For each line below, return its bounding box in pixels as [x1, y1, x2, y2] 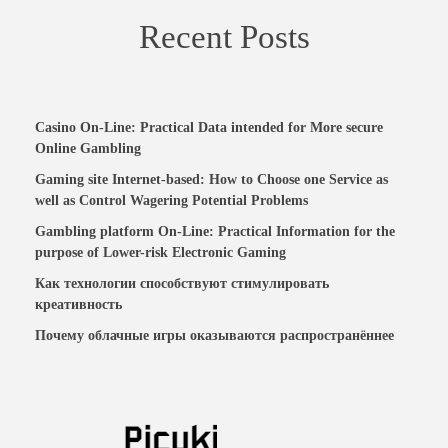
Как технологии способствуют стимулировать [35, 275, 329, 291]
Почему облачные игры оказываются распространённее [35, 327, 394, 343]
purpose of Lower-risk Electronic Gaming [35, 244, 286, 260]
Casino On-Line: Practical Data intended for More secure [35, 120, 383, 136]
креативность [35, 296, 122, 312]
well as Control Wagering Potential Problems [35, 193, 308, 209]
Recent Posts [138, 17, 310, 55]
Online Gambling [35, 141, 141, 157]
